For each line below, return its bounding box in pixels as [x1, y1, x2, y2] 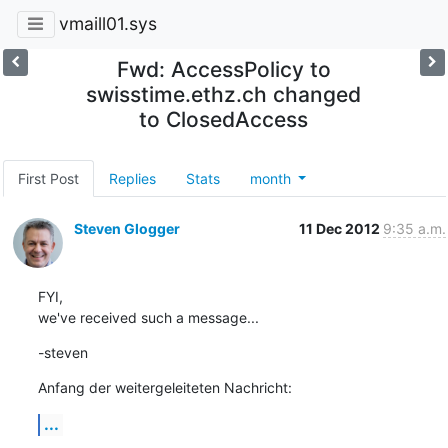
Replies [108, 169, 156, 187]
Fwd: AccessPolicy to [116, 56, 331, 82]
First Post [17, 169, 79, 187]
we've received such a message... [37, 308, 259, 326]
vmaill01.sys [58, 13, 157, 35]
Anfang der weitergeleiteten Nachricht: [37, 378, 292, 396]
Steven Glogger [73, 219, 180, 237]
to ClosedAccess [139, 106, 309, 132]
